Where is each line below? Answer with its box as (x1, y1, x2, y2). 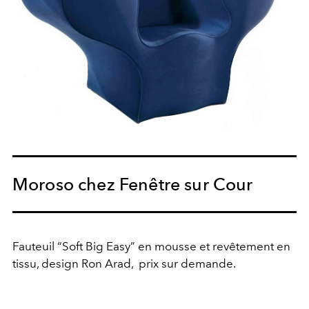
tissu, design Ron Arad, (12, 257, 133, 271)
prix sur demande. (139, 257, 236, 271)
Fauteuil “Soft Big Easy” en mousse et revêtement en (12, 239, 290, 254)
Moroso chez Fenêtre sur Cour (12, 174, 253, 195)
